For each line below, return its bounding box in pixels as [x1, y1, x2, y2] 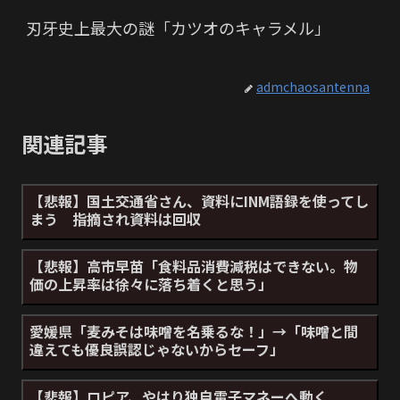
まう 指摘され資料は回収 [29, 208, 201, 230]
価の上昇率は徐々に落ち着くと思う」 [29, 273, 272, 296]
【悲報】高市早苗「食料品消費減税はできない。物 [29, 255, 358, 278]
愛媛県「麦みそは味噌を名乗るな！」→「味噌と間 [29, 321, 358, 343]
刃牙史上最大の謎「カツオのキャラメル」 [26, 16, 330, 40]
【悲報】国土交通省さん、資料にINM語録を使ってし [29, 190, 369, 212]
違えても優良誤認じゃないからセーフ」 [29, 338, 284, 361]
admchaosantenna [256, 78, 370, 96]
